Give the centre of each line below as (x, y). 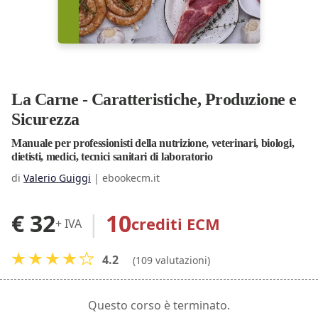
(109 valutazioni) (171, 261)
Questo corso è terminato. (159, 306)
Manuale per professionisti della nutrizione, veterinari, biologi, (153, 143)
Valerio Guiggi (57, 178)
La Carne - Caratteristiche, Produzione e (154, 100)
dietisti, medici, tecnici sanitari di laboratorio (112, 157)
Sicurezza (45, 120)
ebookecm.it (131, 178)
